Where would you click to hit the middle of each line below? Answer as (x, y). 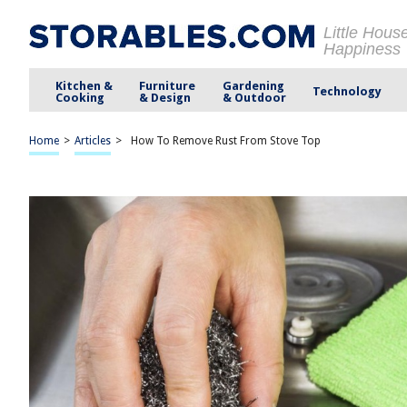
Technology (347, 91)
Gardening (253, 85)
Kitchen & (84, 85)
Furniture (168, 85)
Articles (93, 141)
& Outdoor (254, 97)
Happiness (362, 49)
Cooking (80, 97)
